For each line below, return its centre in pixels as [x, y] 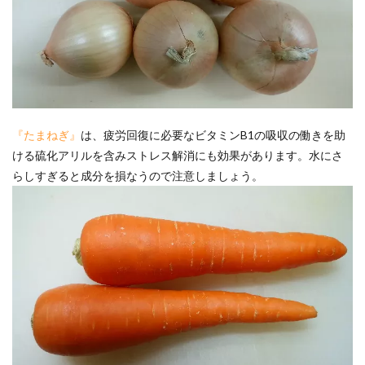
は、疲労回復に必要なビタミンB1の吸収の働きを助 [213, 135]
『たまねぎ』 [46, 135]
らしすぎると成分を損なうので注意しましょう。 [138, 176]
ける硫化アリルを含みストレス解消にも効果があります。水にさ [178, 156]
